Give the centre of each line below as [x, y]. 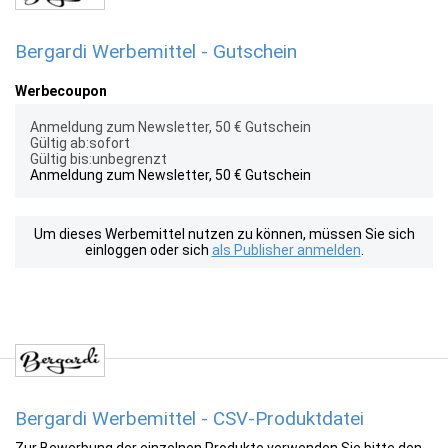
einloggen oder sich [148, 250]
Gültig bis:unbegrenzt [98, 159]
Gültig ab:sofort [80, 143]
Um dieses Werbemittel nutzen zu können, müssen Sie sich [224, 234]
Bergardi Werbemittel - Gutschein [156, 51]
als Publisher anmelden [286, 250]
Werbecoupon [61, 91]
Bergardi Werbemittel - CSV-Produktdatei [189, 418]
